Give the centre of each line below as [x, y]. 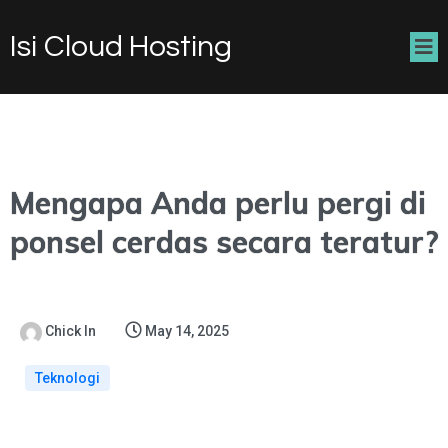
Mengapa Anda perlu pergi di [218, 203]
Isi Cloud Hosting [121, 46]
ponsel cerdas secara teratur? [224, 242]
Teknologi [67, 378]
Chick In [70, 331]
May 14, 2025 [187, 331]
